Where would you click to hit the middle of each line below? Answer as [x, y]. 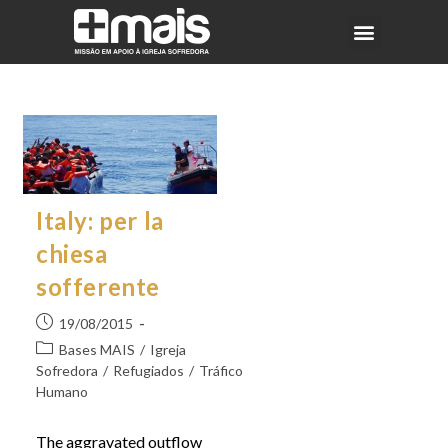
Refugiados [148, 370]
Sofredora [66, 370]
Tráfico [220, 370]
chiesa [71, 253]
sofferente [97, 286]
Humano [61, 391]
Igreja [167, 349]
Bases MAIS [96, 349]
